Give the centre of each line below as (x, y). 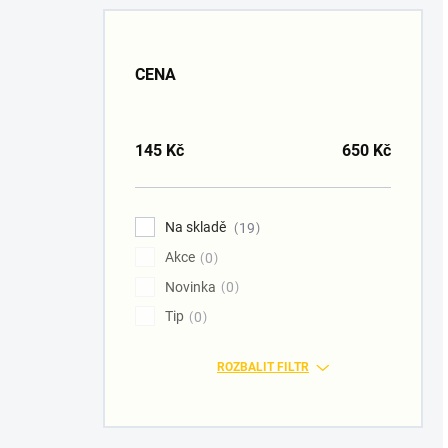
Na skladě (197, 227)
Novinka (190, 286)
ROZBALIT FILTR (263, 367)
